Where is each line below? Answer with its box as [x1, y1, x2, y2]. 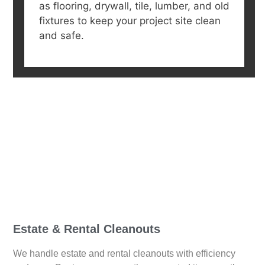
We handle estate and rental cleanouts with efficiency [13, 248, 236, 259]
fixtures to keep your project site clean [38, 14, 221, 27]
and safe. [38, 29, 84, 41]
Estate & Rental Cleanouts [13, 222, 161, 236]
